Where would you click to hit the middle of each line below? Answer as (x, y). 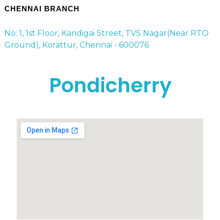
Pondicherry (110, 86)
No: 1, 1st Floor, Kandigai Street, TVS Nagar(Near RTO (106, 33)
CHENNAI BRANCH (42, 9)
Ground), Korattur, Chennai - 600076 (76, 45)
